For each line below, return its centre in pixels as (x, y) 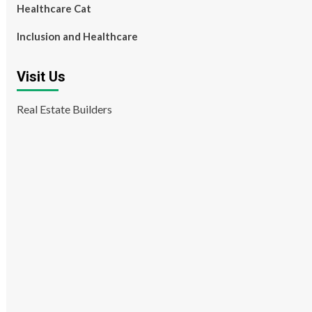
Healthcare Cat (54, 8)
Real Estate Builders (64, 109)
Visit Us (41, 77)
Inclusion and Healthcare (77, 36)
